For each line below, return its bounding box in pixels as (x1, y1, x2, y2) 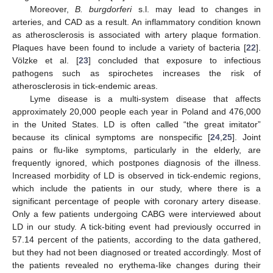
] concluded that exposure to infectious (88, 55, 261, 66)
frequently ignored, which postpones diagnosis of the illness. (12, 158, 261, 168)
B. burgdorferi (75, 4, 132, 15)
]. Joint (232, 132, 261, 143)
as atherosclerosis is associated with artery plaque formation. (12, 30, 261, 40)
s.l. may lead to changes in (132, 4, 261, 15)
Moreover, (29, 4, 76, 15)
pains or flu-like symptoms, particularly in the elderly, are (12, 145, 261, 155)
